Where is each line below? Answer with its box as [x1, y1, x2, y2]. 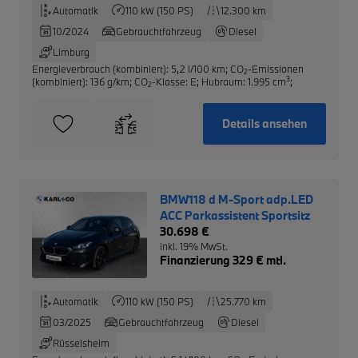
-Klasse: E [152, 74, 197, 88]
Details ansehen [221, 115, 307, 131]
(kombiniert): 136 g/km [32, 74, 129, 88]
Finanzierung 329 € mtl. [159, 252, 286, 268]
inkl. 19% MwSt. [159, 239, 228, 253]
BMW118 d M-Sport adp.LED [159, 191, 313, 207]
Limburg [53, 45, 89, 58]
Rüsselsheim [53, 336, 109, 349]
